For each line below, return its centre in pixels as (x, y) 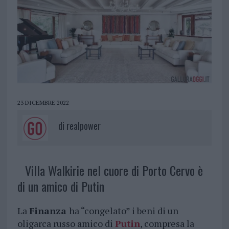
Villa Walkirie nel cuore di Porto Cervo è (114, 170)
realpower (83, 126)
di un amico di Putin (61, 186)
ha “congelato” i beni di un (123, 211)
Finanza (49, 211)
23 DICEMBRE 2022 (43, 103)
